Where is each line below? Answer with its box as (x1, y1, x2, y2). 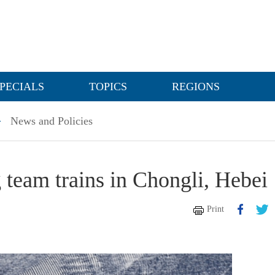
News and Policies (10, 115, 93, 127)
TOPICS (89, 80, 127, 93)
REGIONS (172, 80, 220, 93)
